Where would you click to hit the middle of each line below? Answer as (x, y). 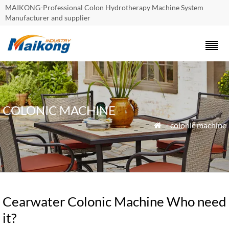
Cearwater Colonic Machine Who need (114, 201)
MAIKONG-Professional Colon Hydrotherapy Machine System (104, 7)
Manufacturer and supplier (48, 18)
